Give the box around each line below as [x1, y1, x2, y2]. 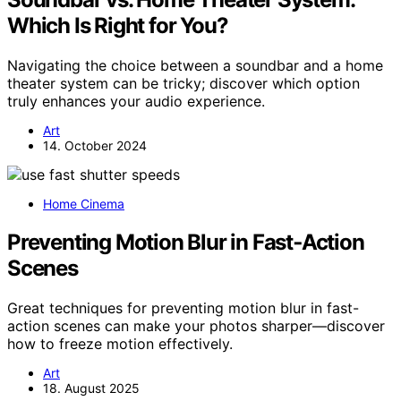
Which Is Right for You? [7, 13, 228, 39]
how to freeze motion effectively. [7, 335, 233, 354]
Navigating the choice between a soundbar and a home [7, 56, 383, 75]
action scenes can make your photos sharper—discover [7, 317, 385, 336]
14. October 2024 [43, 138, 147, 154]
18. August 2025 [43, 380, 140, 397]
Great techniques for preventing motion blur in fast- [7, 299, 359, 318]
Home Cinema [43, 196, 124, 212]
